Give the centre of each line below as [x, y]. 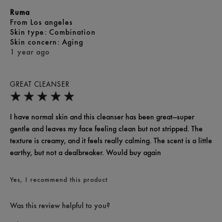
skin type [30, 32]
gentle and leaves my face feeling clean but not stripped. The [106, 129]
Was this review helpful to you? [60, 206]
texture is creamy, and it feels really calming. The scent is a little [111, 141]
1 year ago [30, 52]
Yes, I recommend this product [59, 180]
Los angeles [52, 22]
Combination [72, 32]
